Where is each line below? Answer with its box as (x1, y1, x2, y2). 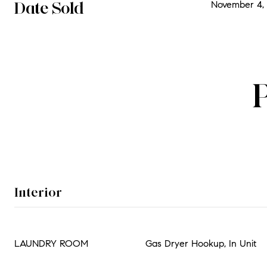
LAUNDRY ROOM (14, 238, 88, 249)
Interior (14, 184, 62, 200)
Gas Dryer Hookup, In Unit (145, 238, 256, 249)
